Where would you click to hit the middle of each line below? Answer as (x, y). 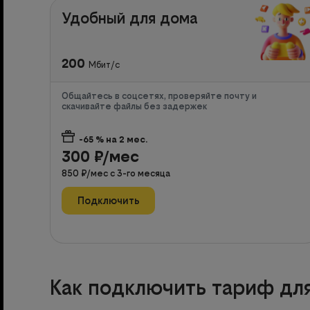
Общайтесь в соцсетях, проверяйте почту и (159, 95)
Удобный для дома (130, 18)
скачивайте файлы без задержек (134, 106)
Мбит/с (104, 64)
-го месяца (146, 173)
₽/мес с (99, 173)
